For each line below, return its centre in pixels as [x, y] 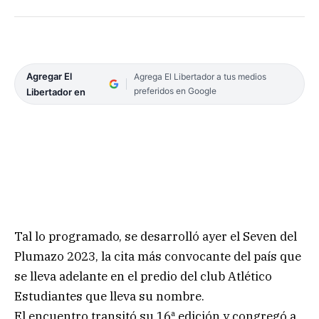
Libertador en [56, 91]
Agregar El [49, 76]
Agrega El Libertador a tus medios [200, 76]
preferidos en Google [175, 90]
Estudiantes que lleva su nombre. [109, 296]
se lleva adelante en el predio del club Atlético [143, 276]
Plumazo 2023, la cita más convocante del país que [158, 256]
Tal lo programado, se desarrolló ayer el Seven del [156, 236]
